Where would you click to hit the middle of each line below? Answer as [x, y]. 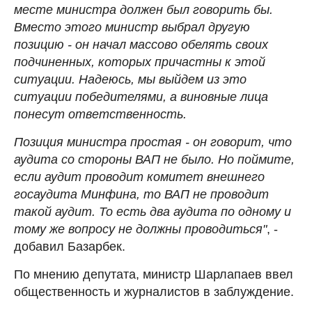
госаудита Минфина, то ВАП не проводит [141, 194]
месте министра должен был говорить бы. [143, 9]
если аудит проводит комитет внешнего [139, 177]
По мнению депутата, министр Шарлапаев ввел [154, 274]
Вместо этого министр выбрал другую [132, 27]
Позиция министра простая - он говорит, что [153, 142]
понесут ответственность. [100, 114]
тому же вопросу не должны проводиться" [140, 229]
